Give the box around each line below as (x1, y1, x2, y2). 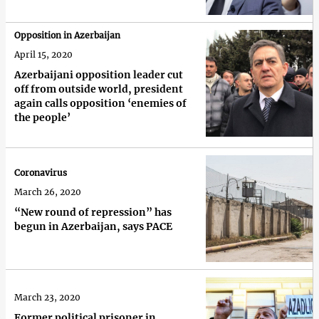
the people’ (14, 110, 70, 124)
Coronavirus (14, 167, 67, 179)
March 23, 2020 (14, 291, 80, 303)
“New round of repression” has (14, 206, 172, 219)
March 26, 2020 (14, 187, 81, 198)
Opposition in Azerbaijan (14, 29, 120, 41)
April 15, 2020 (14, 48, 73, 60)
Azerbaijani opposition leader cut (14, 68, 183, 81)
